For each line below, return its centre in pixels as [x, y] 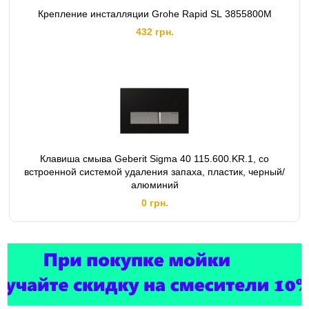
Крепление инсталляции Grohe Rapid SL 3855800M [154, 14]
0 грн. [154, 203]
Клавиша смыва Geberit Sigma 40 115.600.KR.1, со [154, 159]
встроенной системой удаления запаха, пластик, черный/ [154, 172]
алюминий [154, 185]
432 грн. [154, 32]
